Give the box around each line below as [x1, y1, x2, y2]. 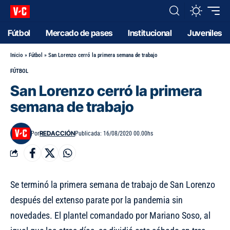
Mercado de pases [46, 28, 112, 38]
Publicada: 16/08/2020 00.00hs [75, 130, 154, 137]
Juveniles [187, 28, 222, 38]
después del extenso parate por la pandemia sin [10, 195, 183, 205]
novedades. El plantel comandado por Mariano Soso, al [10, 210, 210, 221]
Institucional [127, 28, 172, 38]
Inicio [10, 52, 23, 59]
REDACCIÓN [40, 129, 75, 137]
